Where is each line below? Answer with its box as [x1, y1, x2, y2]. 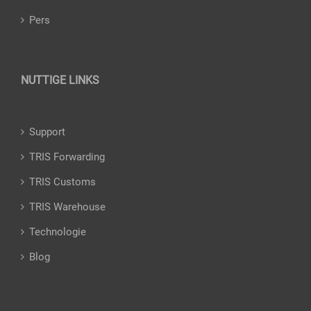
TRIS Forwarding [29, 150, 105, 163]
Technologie [29, 225, 86, 238]
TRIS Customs [29, 175, 96, 188]
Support [29, 125, 65, 138]
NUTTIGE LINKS [21, 73, 99, 87]
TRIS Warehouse [29, 200, 106, 213]
